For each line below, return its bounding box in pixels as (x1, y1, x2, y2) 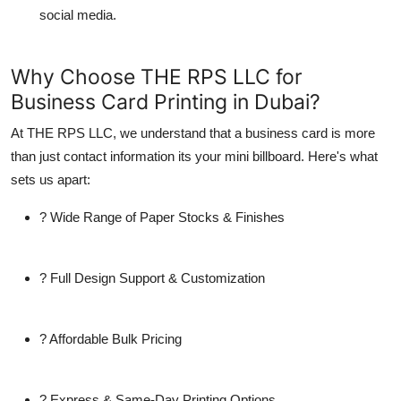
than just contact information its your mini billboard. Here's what (11, 148, 378, 164)
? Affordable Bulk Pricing (39, 330, 182, 346)
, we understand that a (113, 124, 245, 141)
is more (328, 124, 375, 141)
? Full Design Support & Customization (39, 269, 265, 286)
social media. (39, 6, 116, 22)
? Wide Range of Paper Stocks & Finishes (39, 209, 285, 225)
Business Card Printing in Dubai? (11, 88, 320, 115)
